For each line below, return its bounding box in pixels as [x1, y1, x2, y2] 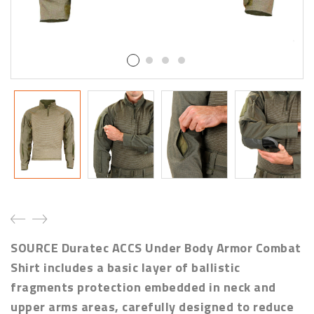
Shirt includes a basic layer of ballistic [11, 257, 240, 277]
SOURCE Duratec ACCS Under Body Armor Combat [11, 238, 301, 257]
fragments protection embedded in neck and [11, 277, 276, 296]
